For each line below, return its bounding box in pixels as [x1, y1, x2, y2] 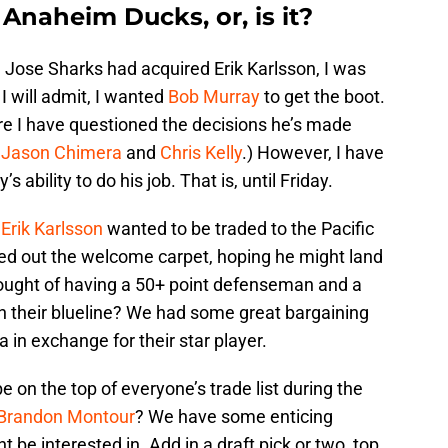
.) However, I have [242, 141, 384, 163]
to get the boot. [260, 85, 385, 107]
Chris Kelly [160, 141, 242, 163]
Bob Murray [168, 85, 260, 107]
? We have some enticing [135, 405, 333, 427]
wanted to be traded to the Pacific [103, 217, 374, 239]
